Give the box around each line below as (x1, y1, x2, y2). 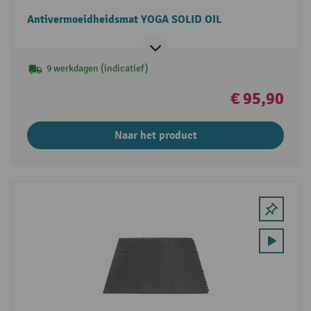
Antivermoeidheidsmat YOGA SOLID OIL (26, 12, 221, 26)
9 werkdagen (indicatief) (46, 62, 149, 74)
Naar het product (114, 128, 197, 142)
